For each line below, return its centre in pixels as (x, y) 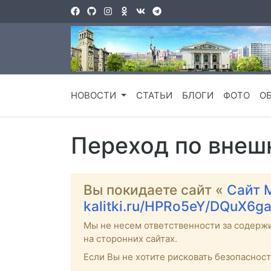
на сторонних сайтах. (130, 239)
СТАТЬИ (154, 96)
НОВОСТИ (95, 96)
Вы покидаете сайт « (155, 190)
